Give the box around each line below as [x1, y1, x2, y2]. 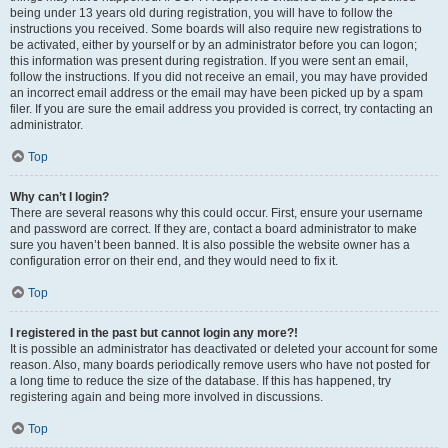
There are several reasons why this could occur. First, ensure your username [10, 206, 423, 220]
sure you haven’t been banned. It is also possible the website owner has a [10, 238, 410, 252]
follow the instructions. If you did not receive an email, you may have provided [10, 70, 428, 84]
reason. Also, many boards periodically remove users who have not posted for [10, 358, 430, 372]
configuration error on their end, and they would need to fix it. [10, 254, 338, 268]
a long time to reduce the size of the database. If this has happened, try [10, 374, 391, 388]
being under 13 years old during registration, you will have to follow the [10, 6, 393, 20]
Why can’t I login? [10, 190, 109, 204]
